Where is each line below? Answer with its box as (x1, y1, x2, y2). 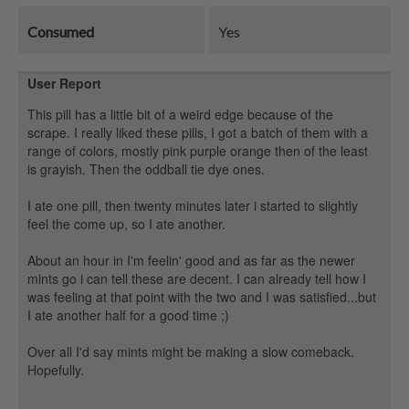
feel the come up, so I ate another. (27, 215, 225, 233)
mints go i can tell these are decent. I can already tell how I (27, 269, 366, 288)
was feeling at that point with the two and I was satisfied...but (27, 288, 376, 306)
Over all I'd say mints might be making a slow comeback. (27, 342, 354, 361)
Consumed (27, 23, 94, 40)
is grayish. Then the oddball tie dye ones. (27, 160, 265, 178)
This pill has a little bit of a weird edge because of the (27, 105, 333, 123)
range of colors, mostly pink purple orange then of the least (27, 142, 368, 160)
